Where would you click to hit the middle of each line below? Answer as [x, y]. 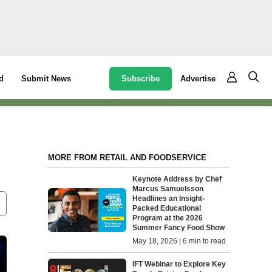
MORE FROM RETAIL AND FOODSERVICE [127, 158]
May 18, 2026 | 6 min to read [179, 241]
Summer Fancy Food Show [179, 228]
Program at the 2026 [168, 218]
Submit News [46, 79]
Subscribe [141, 78]
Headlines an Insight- [169, 199]
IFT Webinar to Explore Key [179, 264]
